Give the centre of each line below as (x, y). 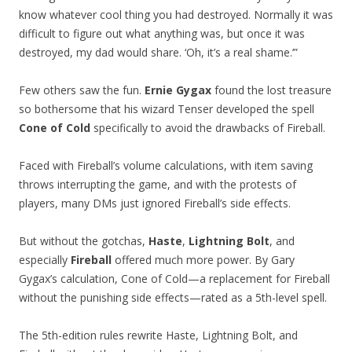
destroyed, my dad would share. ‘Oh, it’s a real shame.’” (158, 53)
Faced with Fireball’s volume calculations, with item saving (166, 166)
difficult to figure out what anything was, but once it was (162, 34)
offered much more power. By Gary (203, 260)
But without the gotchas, (84, 241)
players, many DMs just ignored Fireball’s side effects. (155, 203)
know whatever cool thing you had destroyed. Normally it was (176, 15)
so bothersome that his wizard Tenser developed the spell (167, 109)
